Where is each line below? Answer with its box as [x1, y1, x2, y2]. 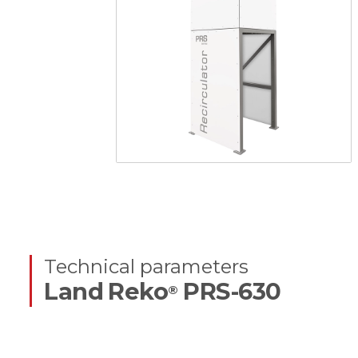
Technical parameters [44, 255, 249, 279]
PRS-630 [177, 277, 281, 306]
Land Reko [44, 277, 169, 306]
